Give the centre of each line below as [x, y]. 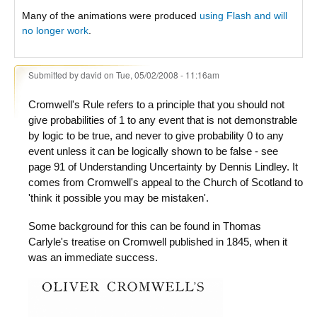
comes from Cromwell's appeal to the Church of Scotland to [166, 182]
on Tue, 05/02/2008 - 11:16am [161, 74]
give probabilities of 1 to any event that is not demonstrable [163, 120]
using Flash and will [243, 16]
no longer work [55, 31]
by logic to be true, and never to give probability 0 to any [156, 135]
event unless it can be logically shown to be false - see [153, 151]
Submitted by [54, 74]
